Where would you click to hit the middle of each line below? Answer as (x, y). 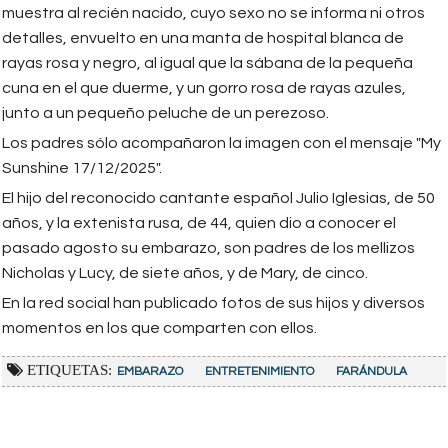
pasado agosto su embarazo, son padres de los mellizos (208, 247)
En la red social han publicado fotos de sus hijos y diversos (213, 302)
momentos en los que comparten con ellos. (159, 327)
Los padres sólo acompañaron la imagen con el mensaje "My (221, 142)
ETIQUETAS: (67, 369)
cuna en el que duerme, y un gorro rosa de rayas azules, (204, 87)
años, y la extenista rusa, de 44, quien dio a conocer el (199, 222)
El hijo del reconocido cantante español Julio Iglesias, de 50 (218, 197)
